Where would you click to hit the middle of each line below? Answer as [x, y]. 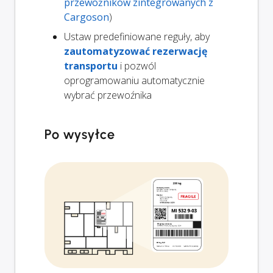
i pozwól [137, 66]
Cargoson [87, 17]
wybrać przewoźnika [108, 95]
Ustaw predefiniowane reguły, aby [137, 36]
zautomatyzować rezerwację [136, 51]
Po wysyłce [80, 134]
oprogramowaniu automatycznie [134, 80]
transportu [91, 66]
